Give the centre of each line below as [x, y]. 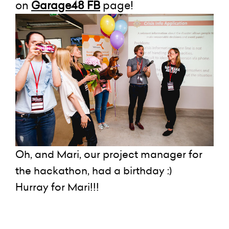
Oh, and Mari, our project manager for [109, 154]
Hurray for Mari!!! [57, 187]
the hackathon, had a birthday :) [94, 170]
